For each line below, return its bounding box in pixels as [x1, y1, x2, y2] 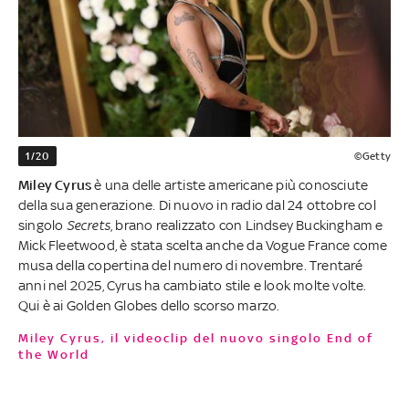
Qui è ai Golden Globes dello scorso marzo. [18, 297, 280, 313]
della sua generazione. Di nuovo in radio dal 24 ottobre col [18, 196, 376, 213]
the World [18, 347, 89, 362]
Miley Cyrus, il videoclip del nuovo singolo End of [18, 330, 30, 345]
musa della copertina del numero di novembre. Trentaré [18, 257, 363, 273]
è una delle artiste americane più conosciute [91, 176, 369, 193]
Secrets [66, 216, 111, 233]
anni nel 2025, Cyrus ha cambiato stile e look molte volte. [18, 277, 367, 293]
